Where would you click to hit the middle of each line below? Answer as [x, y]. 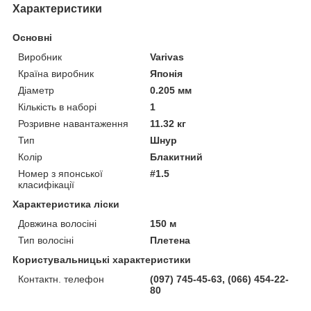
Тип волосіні [46, 240]
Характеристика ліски [66, 204]
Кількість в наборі [57, 107]
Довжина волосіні [57, 223]
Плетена [170, 240]
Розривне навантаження [73, 123]
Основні [32, 37]
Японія [167, 73]
